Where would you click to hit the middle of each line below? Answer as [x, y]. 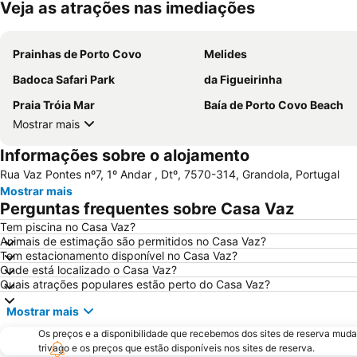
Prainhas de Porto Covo [77, 54]
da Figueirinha [243, 79]
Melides [226, 54]
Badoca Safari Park [64, 79]
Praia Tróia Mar [54, 105]
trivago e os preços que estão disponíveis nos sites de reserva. [177, 348]
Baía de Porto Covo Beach [274, 105]
